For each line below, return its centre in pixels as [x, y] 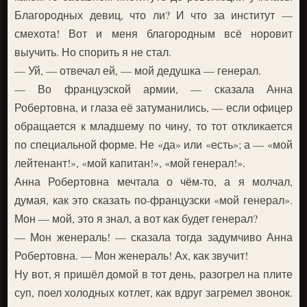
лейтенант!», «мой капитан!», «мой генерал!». [130, 162]
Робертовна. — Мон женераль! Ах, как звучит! [132, 255]
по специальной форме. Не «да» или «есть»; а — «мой [153, 144]
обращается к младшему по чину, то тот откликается [153, 125]
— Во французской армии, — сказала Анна [153, 88]
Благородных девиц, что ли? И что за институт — [153, 14]
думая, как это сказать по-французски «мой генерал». [153, 199]
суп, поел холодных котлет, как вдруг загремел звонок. [153, 292]
